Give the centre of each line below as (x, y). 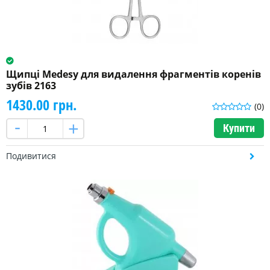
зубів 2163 (31, 86)
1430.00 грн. (41, 105)
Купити (239, 128)
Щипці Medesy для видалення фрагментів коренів (133, 74)
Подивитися (31, 156)
